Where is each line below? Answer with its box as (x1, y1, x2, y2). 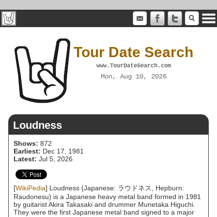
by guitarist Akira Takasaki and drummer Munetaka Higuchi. (14, 201, 195, 208)
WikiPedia (15, 184, 46, 192)
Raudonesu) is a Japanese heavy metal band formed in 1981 (14, 193, 201, 201)
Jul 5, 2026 (37, 155, 73, 163)
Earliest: (14, 147, 41, 155)
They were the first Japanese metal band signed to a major (14, 208, 194, 216)
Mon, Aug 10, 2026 (100, 72, 167, 80)
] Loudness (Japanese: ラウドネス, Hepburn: (46, 184, 184, 192)
